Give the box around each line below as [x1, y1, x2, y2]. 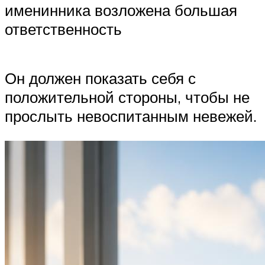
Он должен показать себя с [5, 69, 196, 88]
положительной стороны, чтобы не [5, 88, 250, 107]
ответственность [5, 19, 122, 38]
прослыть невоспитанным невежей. [5, 106, 257, 126]
